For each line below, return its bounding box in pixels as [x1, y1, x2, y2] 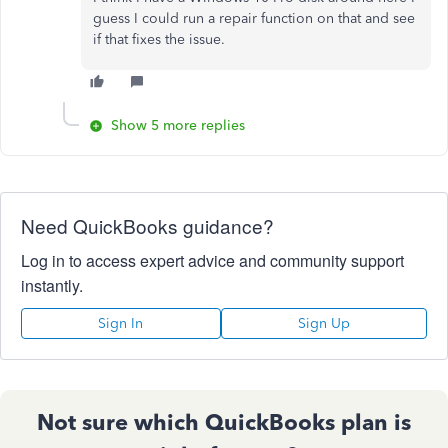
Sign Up [297, 315, 350, 332]
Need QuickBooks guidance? [21, 212, 274, 239]
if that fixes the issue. [93, 31, 225, 48]
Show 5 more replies [111, 117, 245, 134]
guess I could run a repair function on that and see [93, 10, 415, 27]
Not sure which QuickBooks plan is [37, 409, 411, 436]
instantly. [21, 274, 83, 297]
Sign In [98, 315, 144, 332]
